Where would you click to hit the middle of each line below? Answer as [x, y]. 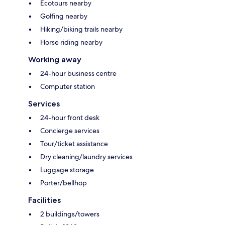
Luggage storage [67, 170]
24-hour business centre [78, 73]
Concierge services [70, 130]
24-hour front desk [70, 117]
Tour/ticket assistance [74, 143]
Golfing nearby [64, 16]
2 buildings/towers [70, 214]
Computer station [68, 86]
